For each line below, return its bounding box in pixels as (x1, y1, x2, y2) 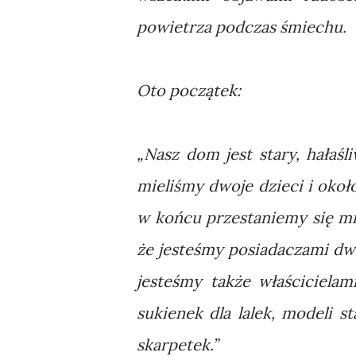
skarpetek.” (137, 335, 218, 354)
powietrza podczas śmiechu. (137, 17, 346, 37)
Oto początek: (137, 80, 241, 100)
